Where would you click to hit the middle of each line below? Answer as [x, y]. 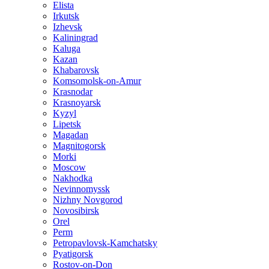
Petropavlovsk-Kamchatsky [105, 243]
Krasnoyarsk [77, 102]
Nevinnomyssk [81, 189]
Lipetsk [67, 124]
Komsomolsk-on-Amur [97, 81]
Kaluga [67, 48]
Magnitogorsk [79, 146]
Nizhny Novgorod [88, 200]
